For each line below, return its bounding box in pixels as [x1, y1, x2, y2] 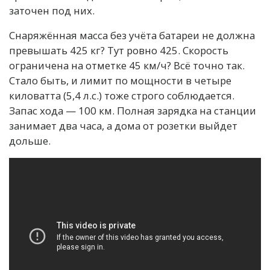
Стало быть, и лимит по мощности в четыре [9, 73, 231, 87]
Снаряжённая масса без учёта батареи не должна [9, 28, 255, 42]
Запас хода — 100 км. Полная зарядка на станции [9, 103, 256, 118]
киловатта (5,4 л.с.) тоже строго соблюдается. [9, 88, 234, 102]
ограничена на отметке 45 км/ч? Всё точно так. [9, 58, 245, 72]
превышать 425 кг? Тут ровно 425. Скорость [9, 43, 228, 57]
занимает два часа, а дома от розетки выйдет [9, 118, 237, 133]
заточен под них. [9, 3, 95, 17]
